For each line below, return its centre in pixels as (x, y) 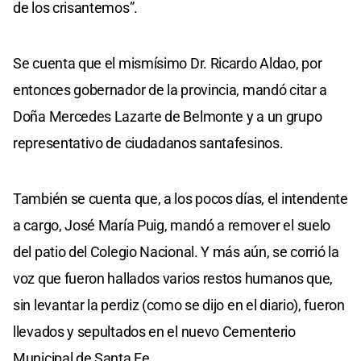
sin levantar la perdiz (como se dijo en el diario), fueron (179, 305)
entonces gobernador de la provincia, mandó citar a (170, 89)
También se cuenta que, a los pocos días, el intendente (180, 198)
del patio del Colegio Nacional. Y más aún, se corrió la (176, 251)
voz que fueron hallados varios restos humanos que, (173, 278)
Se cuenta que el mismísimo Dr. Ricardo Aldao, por (168, 63)
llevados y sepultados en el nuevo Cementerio (154, 331)
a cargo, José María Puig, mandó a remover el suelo (172, 225)
